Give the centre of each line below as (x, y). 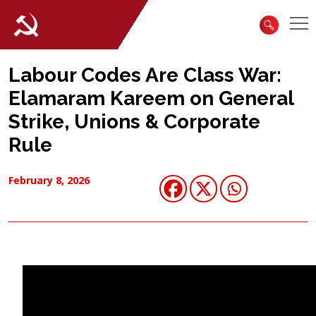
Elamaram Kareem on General (151, 98)
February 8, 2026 (49, 180)
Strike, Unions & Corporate (134, 122)
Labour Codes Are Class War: (145, 75)
